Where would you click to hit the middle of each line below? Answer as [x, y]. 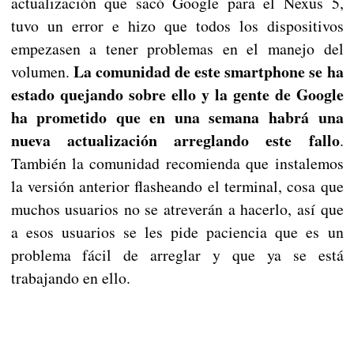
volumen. [42, 72]
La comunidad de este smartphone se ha [208, 72]
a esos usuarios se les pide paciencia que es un [177, 232]
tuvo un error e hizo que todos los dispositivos [177, 26]
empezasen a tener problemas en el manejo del [177, 49]
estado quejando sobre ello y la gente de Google [177, 95]
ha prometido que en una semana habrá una [177, 118]
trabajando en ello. [70, 278]
